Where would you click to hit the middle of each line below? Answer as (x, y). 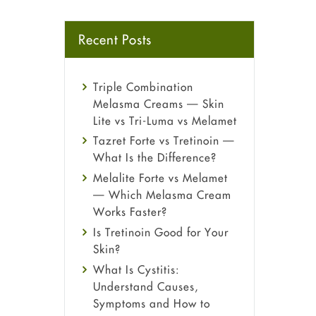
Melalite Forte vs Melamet (160, 178)
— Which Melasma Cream (162, 195)
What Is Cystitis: (136, 269)
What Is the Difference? (155, 158)
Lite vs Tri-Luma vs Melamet (165, 120)
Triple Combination (143, 86)
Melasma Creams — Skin (159, 103)
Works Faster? (130, 212)
